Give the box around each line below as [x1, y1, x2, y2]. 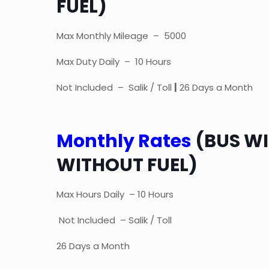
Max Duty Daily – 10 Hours [56, 55, 172, 68]
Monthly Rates [56, 128, 196, 154]
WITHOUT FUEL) [56, 153, 198, 178]
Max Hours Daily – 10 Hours [56, 188, 177, 201]
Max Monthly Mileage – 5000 [56, 29, 187, 43]
